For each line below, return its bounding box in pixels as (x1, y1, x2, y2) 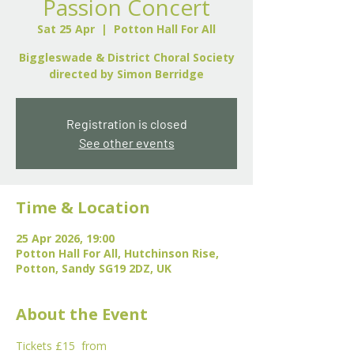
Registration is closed (66, 116, 187, 131)
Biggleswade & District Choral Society (18, 50, 235, 65)
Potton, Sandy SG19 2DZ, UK (16, 261, 171, 276)
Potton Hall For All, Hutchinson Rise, (16, 246, 219, 261)
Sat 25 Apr (37, 21, 95, 36)
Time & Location (16, 197, 150, 218)
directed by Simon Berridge (49, 66, 204, 81)
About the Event (16, 303, 148, 325)
